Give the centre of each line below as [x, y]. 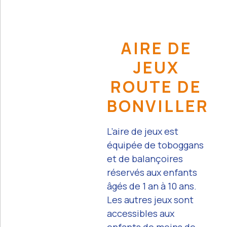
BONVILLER [158, 106]
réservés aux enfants [152, 173]
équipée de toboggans [155, 145]
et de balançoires [145, 159]
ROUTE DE [156, 87]
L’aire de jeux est [142, 131]
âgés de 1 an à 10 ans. [152, 186]
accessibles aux [140, 214]
